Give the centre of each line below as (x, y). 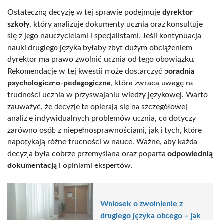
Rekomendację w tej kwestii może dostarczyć (86, 71)
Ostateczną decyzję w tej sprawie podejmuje (85, 12)
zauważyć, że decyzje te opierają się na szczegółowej (97, 106)
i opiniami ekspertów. (95, 165)
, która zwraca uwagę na (152, 83)
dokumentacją (32, 165)
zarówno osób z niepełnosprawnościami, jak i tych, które (105, 130)
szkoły (18, 24)
